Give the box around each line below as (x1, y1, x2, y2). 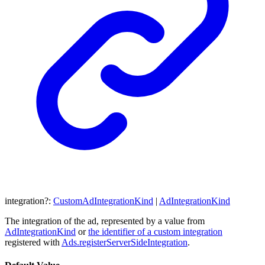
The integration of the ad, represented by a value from (5, 216, 205, 226)
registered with (5, 237, 62, 247)
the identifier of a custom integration (88, 227, 222, 237)
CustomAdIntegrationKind (53, 196, 153, 206)
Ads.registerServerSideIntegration (62, 237, 188, 247)
